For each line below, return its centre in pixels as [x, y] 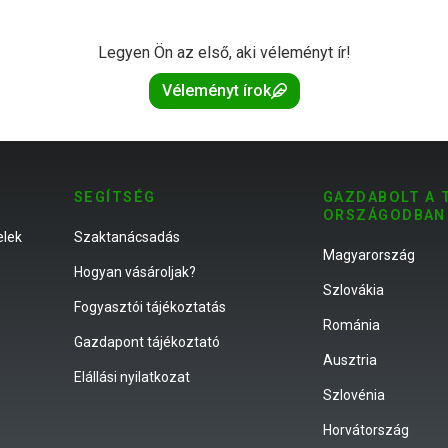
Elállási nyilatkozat [132, 377]
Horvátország [366, 430]
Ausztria [350, 360]
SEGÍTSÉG [115, 198]
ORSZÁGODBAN [384, 216]
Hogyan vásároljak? [135, 272]
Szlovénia [354, 395]
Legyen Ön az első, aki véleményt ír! [224, 53]
